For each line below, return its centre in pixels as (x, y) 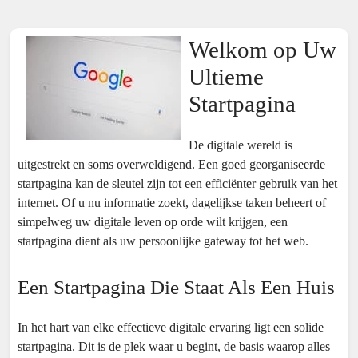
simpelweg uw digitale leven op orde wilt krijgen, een (153, 222)
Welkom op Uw (263, 50)
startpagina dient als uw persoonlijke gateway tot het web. (163, 241)
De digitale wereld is (241, 145)
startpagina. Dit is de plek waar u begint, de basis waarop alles (174, 346)
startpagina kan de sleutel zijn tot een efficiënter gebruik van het (177, 183)
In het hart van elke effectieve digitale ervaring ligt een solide (171, 327)
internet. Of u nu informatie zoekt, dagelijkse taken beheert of (172, 203)
